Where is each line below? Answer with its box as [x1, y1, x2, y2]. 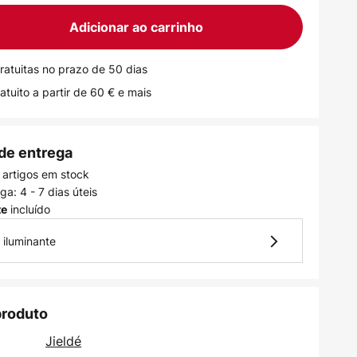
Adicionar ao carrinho [69, 19, 203, 35]
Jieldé [45, 332, 82, 350]
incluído [7, 202, 51, 217]
